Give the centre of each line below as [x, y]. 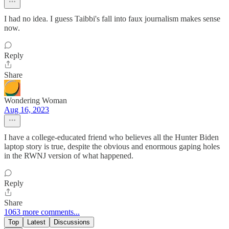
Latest [36, 222]
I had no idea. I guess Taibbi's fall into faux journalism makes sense [112, 19]
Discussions [72, 222]
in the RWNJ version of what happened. [69, 156]
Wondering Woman [36, 101]
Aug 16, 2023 [27, 110]
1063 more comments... [42, 212]
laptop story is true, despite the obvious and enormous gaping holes [112, 147]
